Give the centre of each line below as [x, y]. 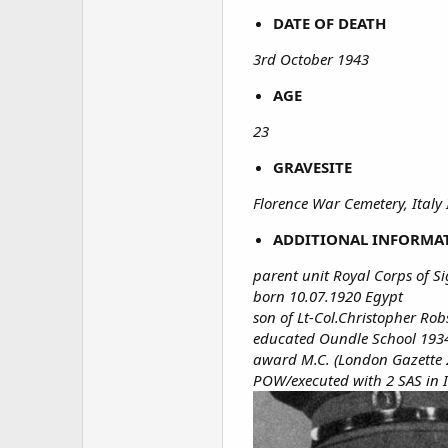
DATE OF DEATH [329, 23]
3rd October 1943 [313, 59]
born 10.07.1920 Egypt [328, 296]
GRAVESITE [312, 167]
